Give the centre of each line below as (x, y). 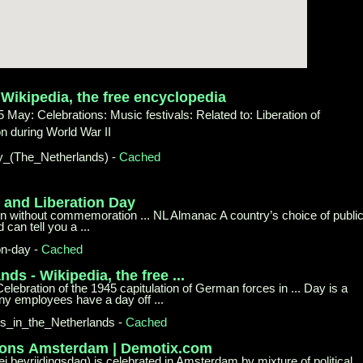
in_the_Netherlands (64, 322)
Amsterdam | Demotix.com (120, 348)
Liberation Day (85, 202)
